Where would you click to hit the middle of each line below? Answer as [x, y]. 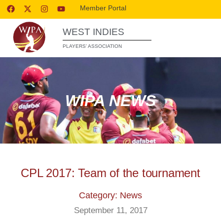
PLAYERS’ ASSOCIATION [92, 46]
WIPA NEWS [110, 100]
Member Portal [103, 8]
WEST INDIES [93, 32]
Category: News [110, 195]
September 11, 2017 [110, 210]
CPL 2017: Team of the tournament [110, 173]
